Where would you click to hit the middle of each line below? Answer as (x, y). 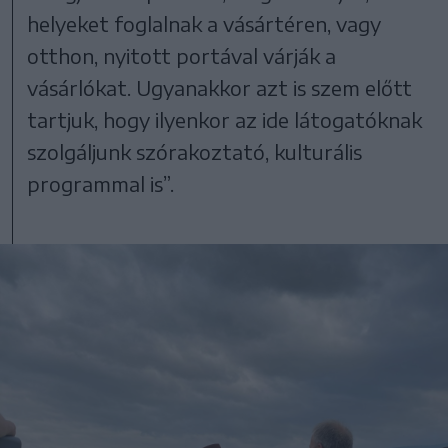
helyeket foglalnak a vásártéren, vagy (204, 23)
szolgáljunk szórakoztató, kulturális (195, 151)
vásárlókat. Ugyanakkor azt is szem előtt (220, 87)
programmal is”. (101, 183)
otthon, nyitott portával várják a (182, 55)
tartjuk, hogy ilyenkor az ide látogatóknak (225, 119)
